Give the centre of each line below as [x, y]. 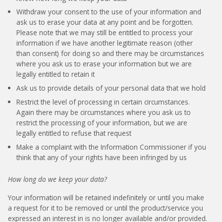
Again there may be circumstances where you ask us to [103, 112]
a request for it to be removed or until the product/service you [106, 208]
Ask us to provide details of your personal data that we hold [111, 88]
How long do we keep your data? [58, 179]
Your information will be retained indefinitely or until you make [106, 197]
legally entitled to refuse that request [74, 133]
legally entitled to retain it [55, 74]
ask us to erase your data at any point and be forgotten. [105, 22]
